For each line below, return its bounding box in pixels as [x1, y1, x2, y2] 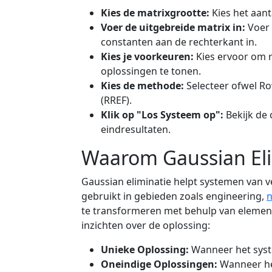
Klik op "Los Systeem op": [101, 108, 223, 122]
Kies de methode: [101, 79, 184, 93]
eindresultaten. [101, 123, 171, 137]
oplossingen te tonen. [101, 64, 201, 78]
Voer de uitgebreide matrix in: [101, 21, 245, 35]
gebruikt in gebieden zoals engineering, [81, 189, 267, 203]
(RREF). [101, 93, 132, 107]
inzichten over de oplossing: [81, 219, 210, 233]
